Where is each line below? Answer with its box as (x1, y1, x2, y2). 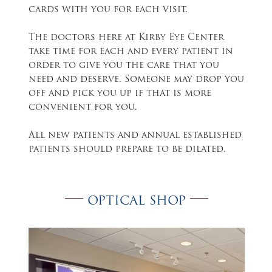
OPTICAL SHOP (83, 195, 190, 208)
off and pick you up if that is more (29, 89, 211, 99)
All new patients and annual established (29, 131, 242, 141)
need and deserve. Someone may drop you (29, 75, 244, 85)
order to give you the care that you (29, 61, 219, 71)
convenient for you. (29, 103, 137, 113)
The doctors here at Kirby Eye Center (29, 33, 224, 43)
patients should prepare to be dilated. (29, 145, 226, 155)
